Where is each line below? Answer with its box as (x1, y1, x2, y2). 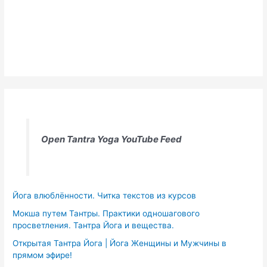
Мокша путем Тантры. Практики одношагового (13, 208, 200, 218)
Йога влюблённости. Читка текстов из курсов (13, 190, 197, 200)
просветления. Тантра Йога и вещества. (13, 220, 175, 230)
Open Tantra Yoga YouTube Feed (41, 133, 182, 145)
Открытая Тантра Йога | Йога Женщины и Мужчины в (13, 238, 227, 249)
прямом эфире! (13, 250, 73, 260)
